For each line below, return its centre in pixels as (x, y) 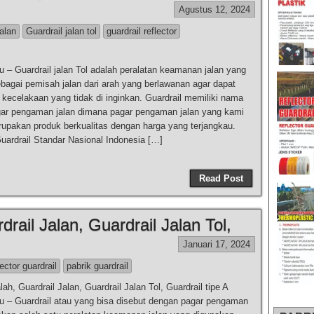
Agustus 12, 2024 (214, 9)
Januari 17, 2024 (217, 244)
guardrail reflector (142, 31)
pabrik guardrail (97, 266)
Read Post (221, 178)
